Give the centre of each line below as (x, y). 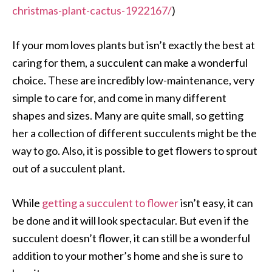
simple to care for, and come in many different (119, 98)
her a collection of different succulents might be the (134, 133)
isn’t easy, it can (216, 203)
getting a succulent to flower (110, 203)
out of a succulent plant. (69, 168)
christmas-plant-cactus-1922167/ (92, 11)
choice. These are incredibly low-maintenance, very (133, 80)
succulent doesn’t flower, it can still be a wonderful (131, 238)
